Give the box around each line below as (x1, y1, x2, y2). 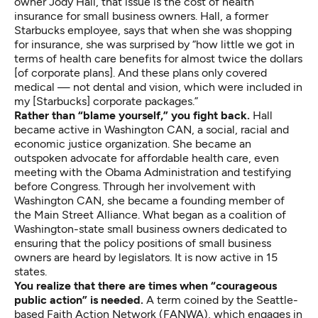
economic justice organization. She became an (14, 136, 251, 150)
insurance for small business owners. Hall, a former (14, 9, 268, 23)
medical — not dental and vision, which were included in (14, 79, 302, 94)
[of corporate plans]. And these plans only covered (14, 65, 267, 79)
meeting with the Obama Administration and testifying (14, 165, 291, 179)
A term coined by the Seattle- (143, 292, 298, 307)
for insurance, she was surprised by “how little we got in (14, 37, 295, 51)
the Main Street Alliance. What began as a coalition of (14, 207, 286, 221)
